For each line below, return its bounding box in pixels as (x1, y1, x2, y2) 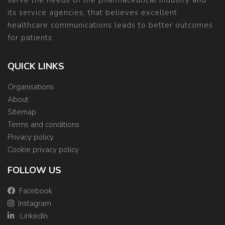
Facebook (19, 186, 52, 196)
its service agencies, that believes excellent (8, 8, 177, 18)
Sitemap (8, 107, 36, 118)
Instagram (18, 198, 51, 209)
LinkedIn (18, 211, 48, 221)
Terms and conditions (8, 120, 79, 130)
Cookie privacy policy (8, 145, 79, 155)
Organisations (8, 82, 54, 92)
